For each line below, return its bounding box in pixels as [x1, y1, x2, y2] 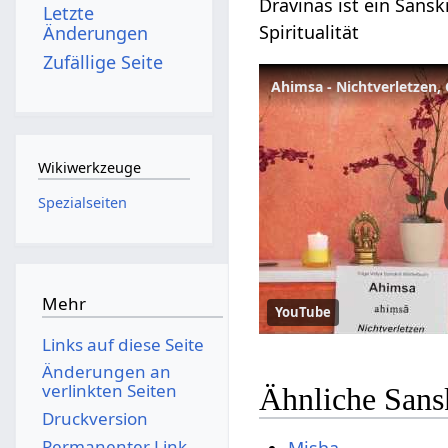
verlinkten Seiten [41, 379, 177, 403]
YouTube [275, 302, 332, 321]
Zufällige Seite [43, 49, 164, 74]
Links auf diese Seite [41, 332, 204, 356]
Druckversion [41, 406, 148, 430]
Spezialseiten [37, 192, 127, 212]
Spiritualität [259, 19, 360, 44]
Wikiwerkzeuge [37, 158, 141, 178]
